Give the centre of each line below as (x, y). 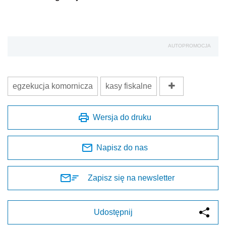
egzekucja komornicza (53, 86)
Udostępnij (113, 212)
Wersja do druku (122, 118)
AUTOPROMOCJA (189, 46)
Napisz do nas (122, 148)
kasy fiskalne (129, 86)
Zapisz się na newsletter (131, 178)
